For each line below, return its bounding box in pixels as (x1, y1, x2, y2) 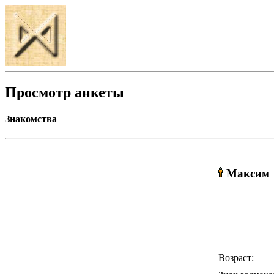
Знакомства (5, 114, 57, 125)
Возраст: (218, 252, 254, 263)
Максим (226, 167, 270, 180)
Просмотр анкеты (5, 84, 124, 100)
